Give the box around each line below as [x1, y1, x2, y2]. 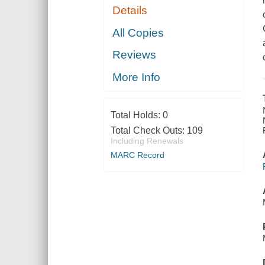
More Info [112, 70, 161, 83]
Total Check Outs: [110, 125, 187, 135]
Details [112, 4, 148, 17]
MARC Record [110, 150, 164, 160]
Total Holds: [110, 109, 163, 120]
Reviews [112, 49, 157, 62]
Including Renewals [110, 135, 183, 146]
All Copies [112, 26, 164, 39]
